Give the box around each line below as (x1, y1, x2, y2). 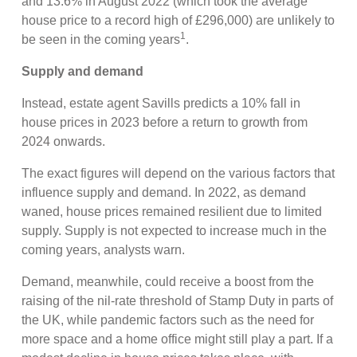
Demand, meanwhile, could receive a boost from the (22, 274, 315, 288)
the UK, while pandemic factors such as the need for (22, 312, 315, 327)
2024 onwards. (22, 134, 106, 148)
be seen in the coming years (22, 32, 181, 46)
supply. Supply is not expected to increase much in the (22, 223, 328, 237)
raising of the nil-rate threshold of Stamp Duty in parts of (22, 293, 334, 308)
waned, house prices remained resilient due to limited (22, 204, 323, 218)
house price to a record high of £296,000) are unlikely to (22, 13, 335, 27)
